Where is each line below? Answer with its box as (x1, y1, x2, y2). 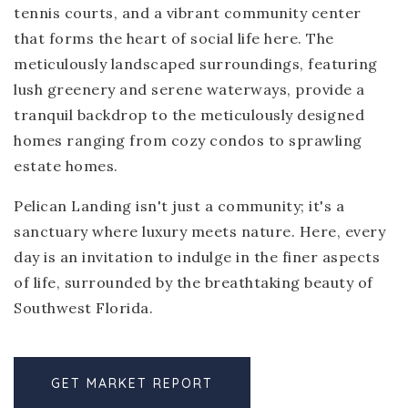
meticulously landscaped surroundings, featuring (14, 55, 378, 73)
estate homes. (14, 157, 118, 175)
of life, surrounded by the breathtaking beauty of (14, 273, 373, 291)
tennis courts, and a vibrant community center (14, 4, 362, 22)
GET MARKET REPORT (51, 375, 213, 392)
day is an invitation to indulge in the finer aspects (14, 248, 380, 266)
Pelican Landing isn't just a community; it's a (14, 197, 344, 215)
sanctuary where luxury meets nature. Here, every (14, 222, 385, 240)
